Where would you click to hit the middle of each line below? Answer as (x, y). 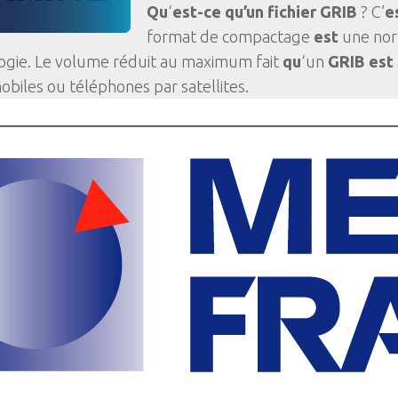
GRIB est (361, 61)
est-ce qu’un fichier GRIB (265, 12)
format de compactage (230, 36)
